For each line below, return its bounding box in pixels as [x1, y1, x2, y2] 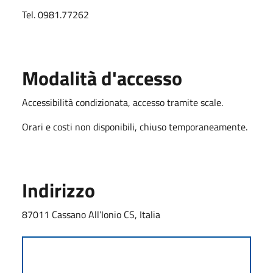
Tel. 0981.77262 [22, 7, 89, 22]
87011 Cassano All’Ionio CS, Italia [22, 207, 160, 222]
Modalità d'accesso [22, 63, 182, 93]
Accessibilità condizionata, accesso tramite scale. [22, 94, 225, 110]
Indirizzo [22, 175, 95, 205]
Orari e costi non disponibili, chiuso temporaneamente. [22, 119, 247, 134]
